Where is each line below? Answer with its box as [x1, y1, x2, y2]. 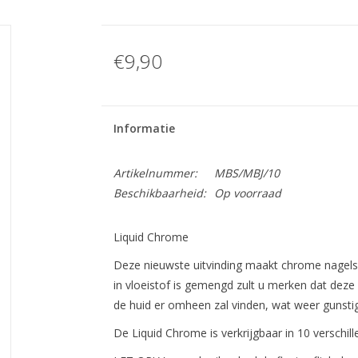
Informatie [113, 121, 175, 136]
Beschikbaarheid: [113, 185, 206, 201]
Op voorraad [213, 185, 281, 201]
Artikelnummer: [113, 165, 197, 181]
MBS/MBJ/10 [213, 165, 280, 181]
